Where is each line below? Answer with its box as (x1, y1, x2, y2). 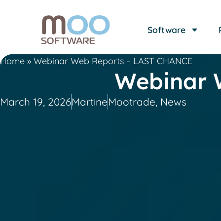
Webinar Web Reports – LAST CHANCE (34, 55, 192, 67)
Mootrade (108, 95, 155, 108)
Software (147, 24, 185, 35)
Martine (72, 95, 108, 108)
